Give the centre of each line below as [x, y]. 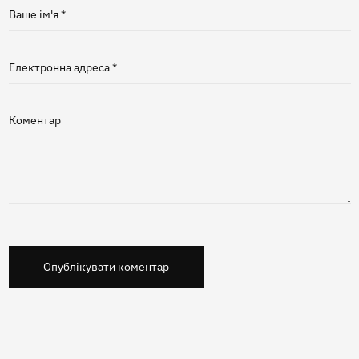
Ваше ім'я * [37, 15]
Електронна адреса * [63, 67]
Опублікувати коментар [107, 267]
